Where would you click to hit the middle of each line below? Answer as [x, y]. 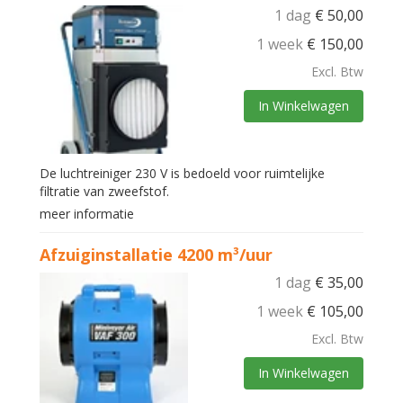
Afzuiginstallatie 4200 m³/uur [156, 255]
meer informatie [87, 214]
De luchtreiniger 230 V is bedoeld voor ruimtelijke [182, 174]
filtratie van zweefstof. [104, 192]
